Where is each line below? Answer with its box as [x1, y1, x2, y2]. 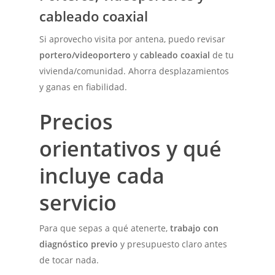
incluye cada [39, 161, 165, 190]
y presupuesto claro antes [118, 238, 228, 250]
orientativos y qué [39, 134, 222, 163]
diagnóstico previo [39, 238, 118, 250]
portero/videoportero [39, 48, 131, 61]
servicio [39, 188, 117, 217]
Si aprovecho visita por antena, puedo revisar [39, 33, 226, 45]
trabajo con [170, 222, 219, 234]
